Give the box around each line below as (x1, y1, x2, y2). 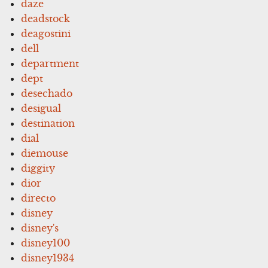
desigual (21, 102, 62, 114)
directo (21, 191, 56, 204)
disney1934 (21, 251, 75, 264)
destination (21, 117, 75, 129)
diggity (21, 162, 56, 174)
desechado (21, 87, 73, 99)
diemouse (21, 147, 69, 159)
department (21, 57, 80, 69)
